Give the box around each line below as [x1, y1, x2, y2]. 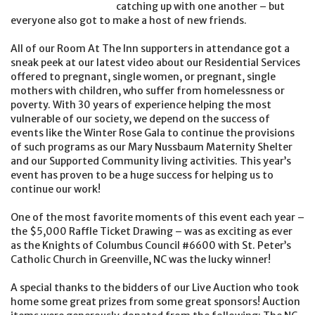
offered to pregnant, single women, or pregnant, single [11, 70, 276, 83]
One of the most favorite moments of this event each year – [11, 211, 304, 224]
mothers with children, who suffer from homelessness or [11, 84, 285, 97]
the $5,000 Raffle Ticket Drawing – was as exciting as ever [11, 225, 292, 238]
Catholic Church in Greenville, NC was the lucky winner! [11, 253, 271, 266]
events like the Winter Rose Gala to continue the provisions [11, 127, 295, 139]
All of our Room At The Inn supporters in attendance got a [11, 42, 290, 55]
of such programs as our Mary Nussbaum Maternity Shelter [11, 141, 292, 153]
